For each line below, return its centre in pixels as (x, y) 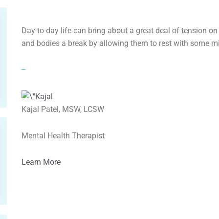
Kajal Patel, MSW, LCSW (63, 109)
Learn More (41, 162)
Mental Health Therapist (63, 135)
